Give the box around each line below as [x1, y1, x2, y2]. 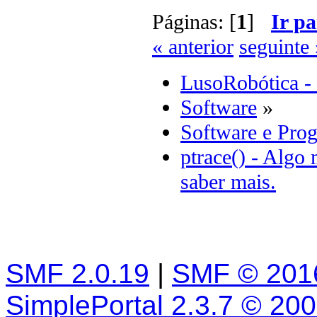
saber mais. [180, 170, 276, 195]
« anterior [152, 35, 234, 59]
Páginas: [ [152, 10, 236, 35]
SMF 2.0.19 [6, 258, 149, 289]
